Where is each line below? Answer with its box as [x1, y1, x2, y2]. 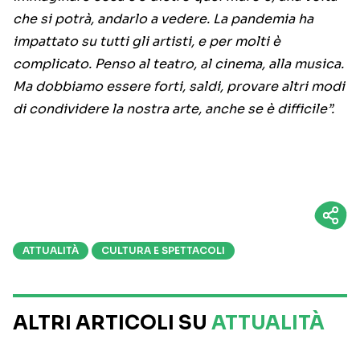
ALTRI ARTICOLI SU [13, 311, 211, 336]
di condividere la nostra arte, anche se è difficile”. [13, 100, 334, 118]
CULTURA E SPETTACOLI [101, 244, 225, 257]
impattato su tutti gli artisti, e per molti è [13, 33, 280, 51]
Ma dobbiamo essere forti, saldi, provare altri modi [13, 78, 345, 96]
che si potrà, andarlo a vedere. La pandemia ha [13, 10, 317, 28]
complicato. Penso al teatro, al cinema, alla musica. [13, 55, 344, 73]
